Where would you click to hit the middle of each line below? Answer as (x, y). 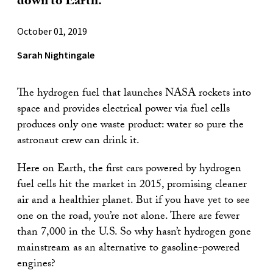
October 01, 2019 (52, 31)
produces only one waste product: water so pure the (130, 126)
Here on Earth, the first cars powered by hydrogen (129, 170)
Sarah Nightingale (56, 55)
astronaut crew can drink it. (78, 142)
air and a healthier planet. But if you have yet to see (133, 201)
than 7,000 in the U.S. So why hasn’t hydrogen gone (134, 233)
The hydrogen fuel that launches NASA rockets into (134, 94)
